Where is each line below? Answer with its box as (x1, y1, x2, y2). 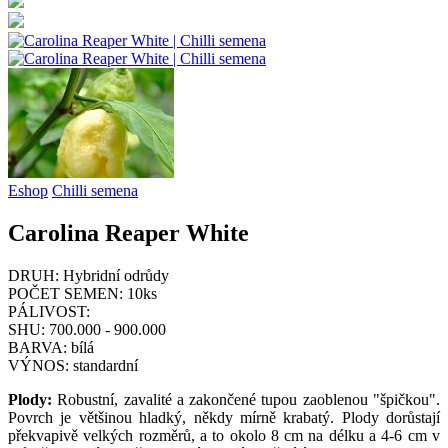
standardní (73, 356, 138, 374)
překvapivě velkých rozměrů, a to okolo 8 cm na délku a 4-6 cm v (8, 426, 440, 444)
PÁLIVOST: (8, 302, 90, 320)
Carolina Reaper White (8, 219, 249, 246)
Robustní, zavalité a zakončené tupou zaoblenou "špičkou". (52, 390, 440, 408)
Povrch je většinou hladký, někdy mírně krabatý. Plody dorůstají (8, 408, 440, 426)
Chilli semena (52, 181, 138, 199)
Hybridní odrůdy (63, 266, 169, 284)
